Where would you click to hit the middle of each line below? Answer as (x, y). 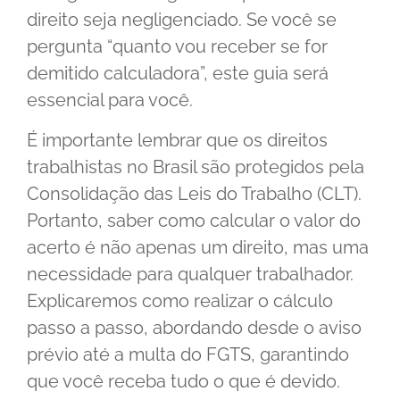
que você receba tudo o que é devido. (183, 381)
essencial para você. (110, 100)
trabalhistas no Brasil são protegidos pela (196, 167)
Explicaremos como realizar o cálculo (180, 300)
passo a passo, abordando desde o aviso (194, 327)
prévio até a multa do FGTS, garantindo (188, 354)
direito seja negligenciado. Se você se (182, 20)
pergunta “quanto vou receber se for (177, 47)
